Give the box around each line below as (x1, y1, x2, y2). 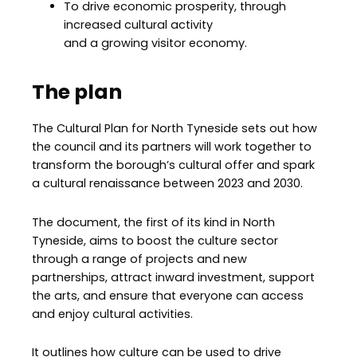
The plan (32, 78, 122, 106)
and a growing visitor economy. (64, 35, 247, 51)
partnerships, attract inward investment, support (32, 269, 315, 285)
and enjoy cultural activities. (32, 305, 193, 322)
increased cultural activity (64, 17, 213, 33)
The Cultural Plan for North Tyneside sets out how (32, 120, 317, 136)
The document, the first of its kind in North (32, 214, 275, 230)
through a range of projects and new (32, 250, 247, 267)
